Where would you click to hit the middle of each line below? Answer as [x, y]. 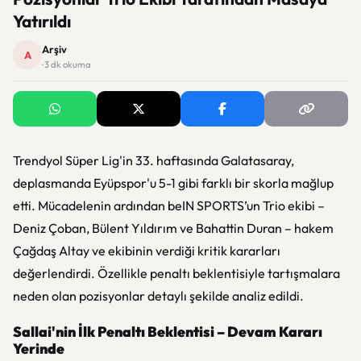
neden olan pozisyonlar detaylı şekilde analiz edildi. [158, 296]
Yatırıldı [42, 21]
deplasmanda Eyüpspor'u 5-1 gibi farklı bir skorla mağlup [173, 183]
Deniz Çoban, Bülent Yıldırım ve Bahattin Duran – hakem [173, 228]
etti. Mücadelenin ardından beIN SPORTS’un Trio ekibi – [169, 205]
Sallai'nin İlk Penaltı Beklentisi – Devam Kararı [168, 332]
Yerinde [39, 349]
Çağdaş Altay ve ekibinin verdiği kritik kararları [147, 251]
